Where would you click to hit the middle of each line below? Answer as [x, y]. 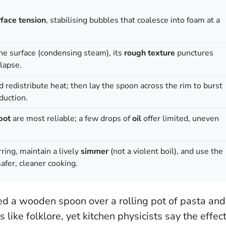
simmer [95, 151]
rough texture [150, 53]
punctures [194, 53]
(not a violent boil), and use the [166, 151]
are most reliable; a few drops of [71, 118]
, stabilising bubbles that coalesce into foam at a [133, 20]
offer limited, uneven [180, 118]
